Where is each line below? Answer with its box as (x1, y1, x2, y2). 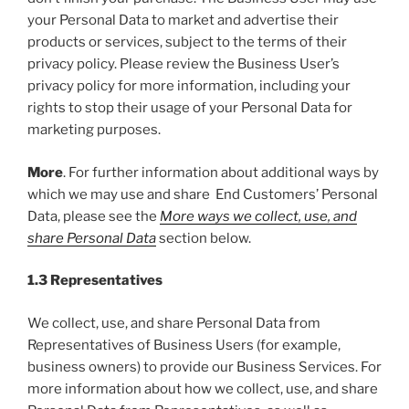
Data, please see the (27, 207, 160, 225)
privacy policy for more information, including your (27, 78, 351, 95)
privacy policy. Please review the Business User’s (27, 56, 340, 73)
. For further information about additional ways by (63, 163, 379, 181)
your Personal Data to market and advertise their (27, 12, 339, 29)
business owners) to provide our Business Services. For (27, 358, 382, 375)
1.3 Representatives (27, 272, 163, 289)
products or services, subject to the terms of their (27, 34, 347, 51)
